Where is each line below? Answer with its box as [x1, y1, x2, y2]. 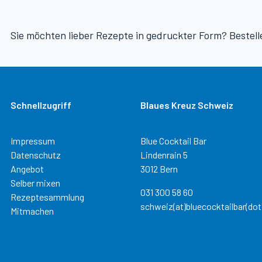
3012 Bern [140, 163, 178, 174]
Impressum [11, 135, 55, 146]
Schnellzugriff [11, 99, 71, 111]
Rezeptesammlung [11, 191, 84, 202]
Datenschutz [11, 149, 61, 160]
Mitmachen [11, 205, 54, 216]
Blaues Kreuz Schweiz [140, 99, 233, 111]
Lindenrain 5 [140, 149, 188, 160]
